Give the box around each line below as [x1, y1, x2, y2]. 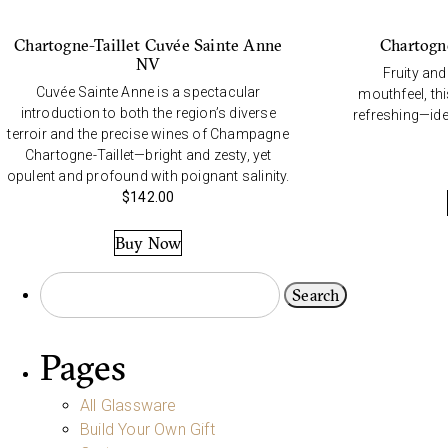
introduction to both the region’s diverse [20, 105, 276, 122]
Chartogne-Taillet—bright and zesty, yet [24, 147, 272, 164]
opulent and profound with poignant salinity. [6, 168, 290, 185]
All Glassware [80, 395, 177, 415]
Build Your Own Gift [80, 419, 215, 439]
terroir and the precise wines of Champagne [7, 126, 289, 143]
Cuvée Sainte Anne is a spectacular [35, 84, 261, 101]
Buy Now [114, 233, 182, 254]
